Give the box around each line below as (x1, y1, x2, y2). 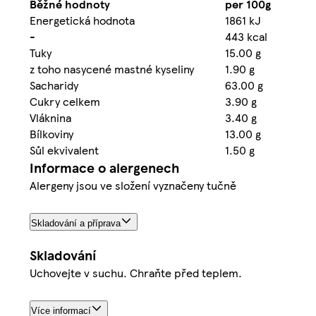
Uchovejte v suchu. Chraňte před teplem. (30, 265, 242, 281)
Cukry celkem (30, 93, 100, 110)
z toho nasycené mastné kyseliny (30, 61, 194, 78)
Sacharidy (30, 77, 78, 94)
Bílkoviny (30, 126, 73, 142)
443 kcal (225, 28, 267, 45)
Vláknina (30, 109, 71, 126)
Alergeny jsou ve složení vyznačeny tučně (30, 177, 236, 194)
